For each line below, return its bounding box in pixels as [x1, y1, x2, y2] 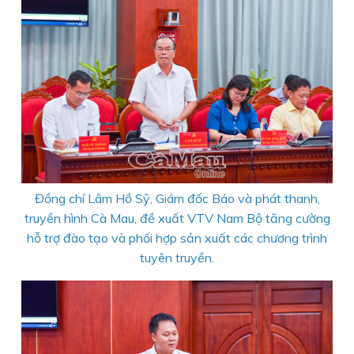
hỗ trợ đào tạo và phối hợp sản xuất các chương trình [27, 230, 327, 247]
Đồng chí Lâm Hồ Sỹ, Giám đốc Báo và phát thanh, [34, 190, 320, 207]
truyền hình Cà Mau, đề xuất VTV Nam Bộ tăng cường [24, 210, 330, 227]
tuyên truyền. [140, 250, 214, 266]
